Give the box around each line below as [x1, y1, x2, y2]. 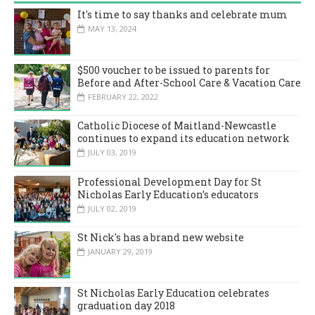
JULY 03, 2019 [88, 147, 136, 158]
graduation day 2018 [77, 298, 175, 312]
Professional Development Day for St [77, 174, 262, 188]
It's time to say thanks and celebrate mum [77, 8, 288, 22]
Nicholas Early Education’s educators [77, 187, 259, 201]
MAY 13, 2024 [88, 23, 136, 34]
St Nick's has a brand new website [77, 230, 244, 244]
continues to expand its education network [77, 131, 290, 146]
